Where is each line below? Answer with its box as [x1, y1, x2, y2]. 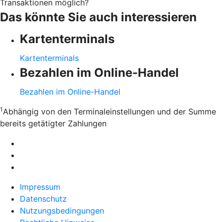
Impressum [20, 181, 60, 192]
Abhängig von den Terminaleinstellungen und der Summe [3, 106, 216, 116]
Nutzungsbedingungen [20, 205, 104, 216]
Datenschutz [20, 193, 67, 204]
